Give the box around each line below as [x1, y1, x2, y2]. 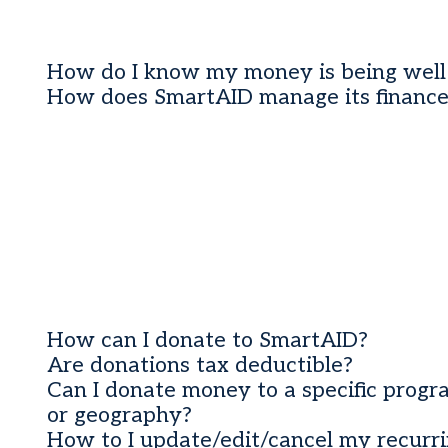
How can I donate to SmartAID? [47, 328, 369, 354]
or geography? [47, 403, 193, 429]
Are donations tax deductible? [47, 353, 354, 379]
